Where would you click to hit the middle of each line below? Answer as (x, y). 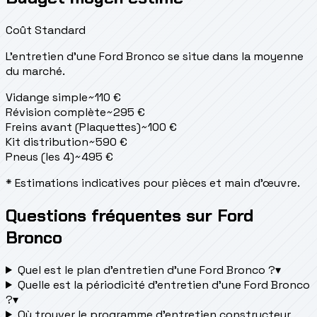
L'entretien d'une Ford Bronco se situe (108, 56)
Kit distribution (47, 142)
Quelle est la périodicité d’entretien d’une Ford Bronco (163, 284)
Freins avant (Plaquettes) (73, 127)
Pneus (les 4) (40, 157)
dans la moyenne (258, 56)
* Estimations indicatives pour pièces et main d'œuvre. (153, 183)
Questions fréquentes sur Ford (129, 215)
